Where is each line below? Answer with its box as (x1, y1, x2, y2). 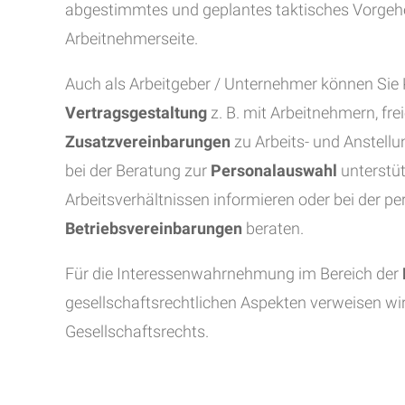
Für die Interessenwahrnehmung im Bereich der (65, 264, 402, 283)
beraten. (242, 219, 304, 238)
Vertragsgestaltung (65, 103, 207, 122)
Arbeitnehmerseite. (65, 29, 198, 48)
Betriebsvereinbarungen (65, 219, 242, 238)
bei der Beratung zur (65, 161, 211, 180)
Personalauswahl (211, 161, 337, 180)
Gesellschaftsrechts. (65, 322, 209, 341)
